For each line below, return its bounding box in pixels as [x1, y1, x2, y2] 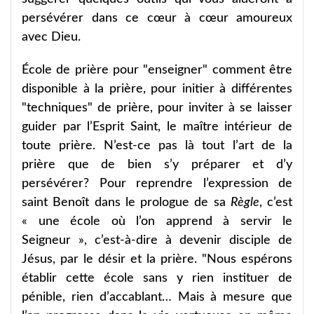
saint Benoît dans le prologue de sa [22, 196, 231, 209]
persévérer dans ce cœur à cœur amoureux [22, 11, 292, 25]
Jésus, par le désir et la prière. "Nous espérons [22, 252, 292, 266]
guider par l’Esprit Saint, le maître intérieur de [22, 120, 292, 133]
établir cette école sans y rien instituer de [22, 271, 292, 285]
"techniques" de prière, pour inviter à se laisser [22, 101, 292, 114]
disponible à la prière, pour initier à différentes [22, 82, 292, 95]
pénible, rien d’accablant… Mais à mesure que [22, 290, 292, 303]
